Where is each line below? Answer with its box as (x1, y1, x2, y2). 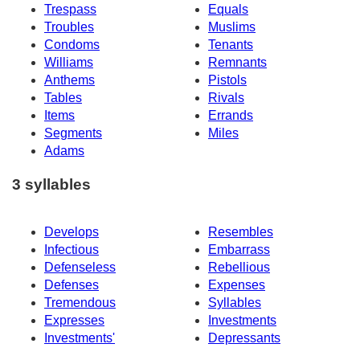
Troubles (44, 19, 94, 34)
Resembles (208, 225, 273, 239)
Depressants (208, 331, 280, 346)
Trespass (44, 2, 96, 16)
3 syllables (12, 176, 91, 194)
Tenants (208, 37, 253, 51)
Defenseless (44, 260, 116, 275)
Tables (44, 90, 82, 104)
